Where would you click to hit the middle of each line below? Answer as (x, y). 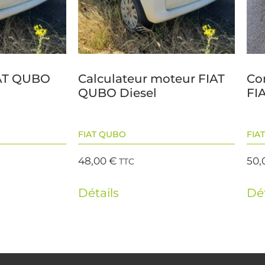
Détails (98, 193)
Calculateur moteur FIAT (151, 79)
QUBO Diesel (117, 93)
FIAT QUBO (102, 135)
